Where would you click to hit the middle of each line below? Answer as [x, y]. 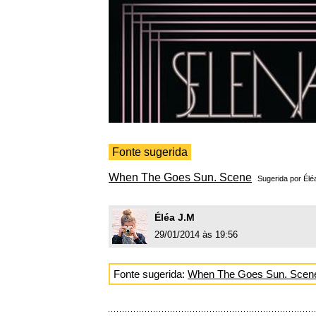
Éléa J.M [175, 218]
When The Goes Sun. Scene [180, 178]
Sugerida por [280, 179]
